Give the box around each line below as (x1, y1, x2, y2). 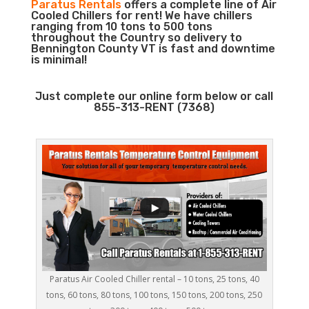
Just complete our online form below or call (35, 90, 274, 103)
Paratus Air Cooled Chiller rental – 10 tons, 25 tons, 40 (49, 273, 259, 286)
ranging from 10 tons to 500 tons (30, 20, 212, 33)
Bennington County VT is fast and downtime (30, 42, 275, 55)
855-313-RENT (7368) (94, 101, 215, 114)
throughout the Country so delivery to (30, 31, 242, 44)
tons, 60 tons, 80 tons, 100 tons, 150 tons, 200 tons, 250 (46, 289, 263, 301)
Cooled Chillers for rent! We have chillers (30, 9, 252, 22)
